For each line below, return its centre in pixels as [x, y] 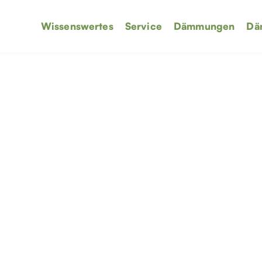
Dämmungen [204, 26]
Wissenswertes [77, 26]
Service [143, 26]
